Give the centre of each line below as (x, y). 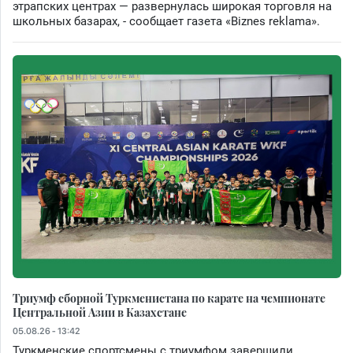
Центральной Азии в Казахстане (100, 312)
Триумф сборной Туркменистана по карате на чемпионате (169, 297)
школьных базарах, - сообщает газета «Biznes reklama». (166, 21)
